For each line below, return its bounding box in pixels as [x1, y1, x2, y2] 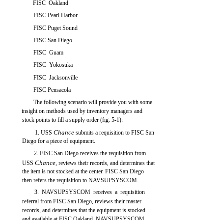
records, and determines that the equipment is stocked [22, 207, 146, 214]
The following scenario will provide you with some [33, 99, 153, 106]
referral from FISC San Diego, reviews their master [22, 198, 142, 205]
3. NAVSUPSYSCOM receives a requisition [34, 189, 145, 195]
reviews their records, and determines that [58, 160, 155, 166]
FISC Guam [33, 49, 64, 56]
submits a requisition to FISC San [76, 129, 155, 136]
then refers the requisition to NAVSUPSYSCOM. [22, 177, 139, 184]
